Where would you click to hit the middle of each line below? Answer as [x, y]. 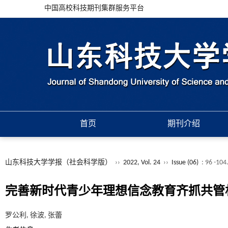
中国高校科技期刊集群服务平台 [94, 8]
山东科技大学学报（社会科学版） [59, 163]
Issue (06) [185, 163]
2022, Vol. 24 [142, 163]
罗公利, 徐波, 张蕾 [34, 216]
